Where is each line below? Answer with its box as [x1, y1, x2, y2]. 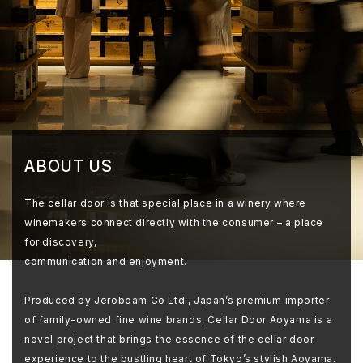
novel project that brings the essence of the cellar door [24, 332, 314, 345]
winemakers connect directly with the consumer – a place [24, 216, 324, 228]
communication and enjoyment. [24, 254, 187, 267]
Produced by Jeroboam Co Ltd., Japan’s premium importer [24, 293, 330, 306]
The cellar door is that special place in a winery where [24, 196, 307, 209]
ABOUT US [24, 156, 113, 176]
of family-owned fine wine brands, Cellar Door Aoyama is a [24, 313, 333, 326]
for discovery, [24, 235, 97, 248]
